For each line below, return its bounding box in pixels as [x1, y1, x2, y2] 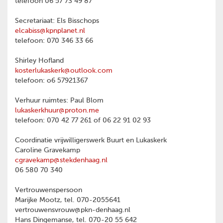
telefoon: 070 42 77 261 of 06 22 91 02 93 [15, 117, 151, 124]
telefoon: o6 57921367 [15, 77, 88, 85]
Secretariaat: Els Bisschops [15, 17, 99, 25]
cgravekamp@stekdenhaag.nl [15, 157, 108, 164]
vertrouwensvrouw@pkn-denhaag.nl [15, 207, 130, 214]
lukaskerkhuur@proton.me [15, 107, 99, 114]
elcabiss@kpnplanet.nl [15, 27, 85, 35]
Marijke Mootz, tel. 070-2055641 [15, 197, 120, 204]
